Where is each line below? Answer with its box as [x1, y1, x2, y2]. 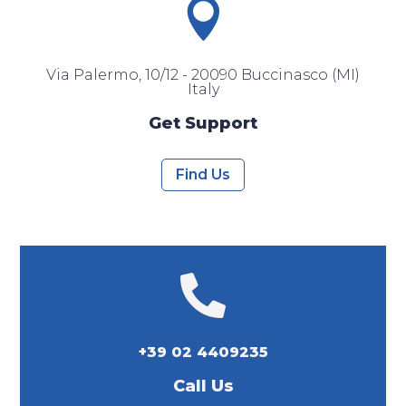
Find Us [176, 166, 230, 183]
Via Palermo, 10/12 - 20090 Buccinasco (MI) [46, 66, 360, 83]
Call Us [172, 376, 234, 396]
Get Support [149, 113, 257, 133]
